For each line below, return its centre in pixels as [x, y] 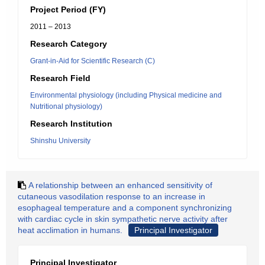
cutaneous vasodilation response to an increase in [112, 196]
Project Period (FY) [68, 9]
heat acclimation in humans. [70, 230]
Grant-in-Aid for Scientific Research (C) [93, 61]
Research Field [60, 78]
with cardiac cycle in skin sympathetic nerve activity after [123, 219]
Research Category [69, 44]
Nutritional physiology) [66, 106]
